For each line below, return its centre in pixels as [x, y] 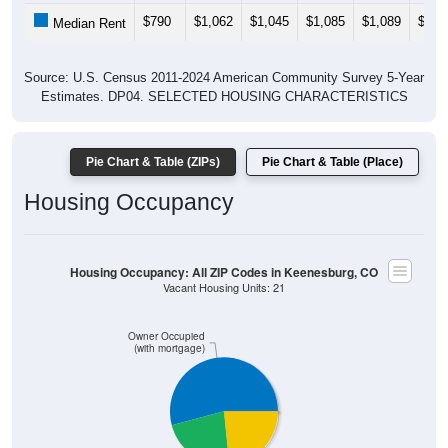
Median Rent [87, 24]
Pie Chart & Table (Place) [332, 162]
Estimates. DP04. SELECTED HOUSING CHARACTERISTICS [224, 97]
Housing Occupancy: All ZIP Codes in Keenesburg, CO [224, 272]
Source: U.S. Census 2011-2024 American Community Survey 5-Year [224, 78]
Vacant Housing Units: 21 [224, 287]
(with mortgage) [170, 348]
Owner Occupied [167, 336]
